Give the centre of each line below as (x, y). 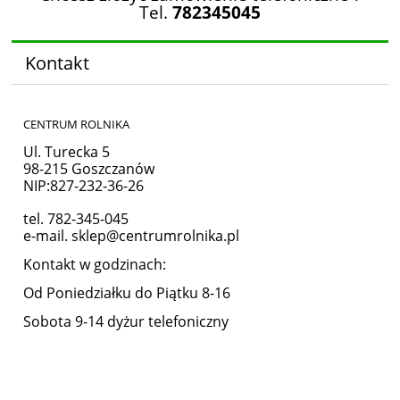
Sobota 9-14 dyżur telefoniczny (126, 322)
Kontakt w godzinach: (95, 265)
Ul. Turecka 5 (67, 152)
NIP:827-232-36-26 (83, 186)
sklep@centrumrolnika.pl (155, 236)
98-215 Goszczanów (89, 169)
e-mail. (47, 236)
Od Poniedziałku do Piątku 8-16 (127, 293)
